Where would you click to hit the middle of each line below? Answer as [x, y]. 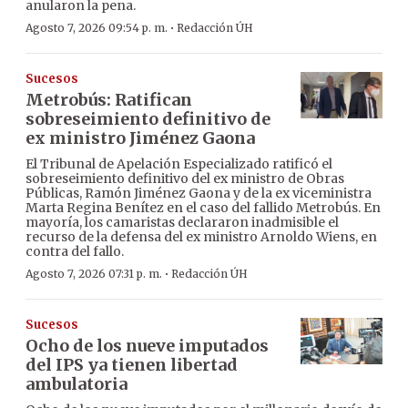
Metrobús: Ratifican [109, 100]
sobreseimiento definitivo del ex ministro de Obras [185, 179]
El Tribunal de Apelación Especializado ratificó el [179, 164]
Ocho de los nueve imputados [147, 346]
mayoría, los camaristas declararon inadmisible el [182, 223]
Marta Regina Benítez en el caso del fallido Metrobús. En [203, 208]
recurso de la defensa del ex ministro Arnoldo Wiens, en [201, 237]
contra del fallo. [75, 252]
